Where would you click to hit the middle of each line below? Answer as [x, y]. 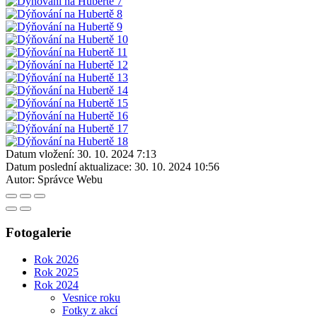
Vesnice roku [91, 298]
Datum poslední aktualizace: [69, 166]
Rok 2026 [56, 260]
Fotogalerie [38, 232]
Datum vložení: [40, 154]
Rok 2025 [56, 272]
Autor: [20, 179]
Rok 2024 [56, 285]
